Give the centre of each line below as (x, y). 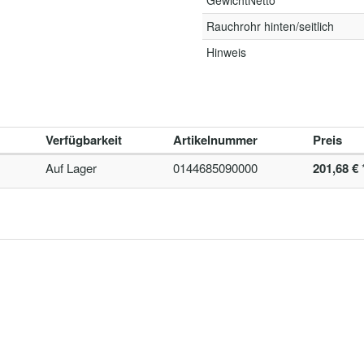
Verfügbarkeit (84, 140)
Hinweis (226, 52)
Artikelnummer (215, 140)
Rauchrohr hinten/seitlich (270, 26)
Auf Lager (71, 168)
